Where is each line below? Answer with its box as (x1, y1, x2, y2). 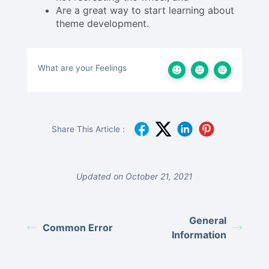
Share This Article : (51, 124, 125, 134)
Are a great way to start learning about (56, 4, 234, 17)
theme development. (56, 17, 149, 30)
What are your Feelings (38, 63, 127, 73)
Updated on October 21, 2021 (76, 171, 193, 182)
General (189, 214, 226, 227)
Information (171, 229, 226, 241)
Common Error (43, 222, 113, 234)
